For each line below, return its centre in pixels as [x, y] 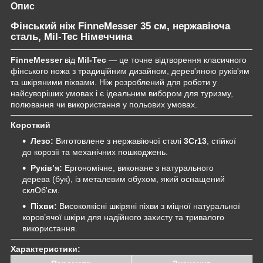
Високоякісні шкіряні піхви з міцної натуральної [149, 206]
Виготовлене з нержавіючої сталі [119, 141]
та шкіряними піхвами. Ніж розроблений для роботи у [114, 82]
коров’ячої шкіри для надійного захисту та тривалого [123, 217]
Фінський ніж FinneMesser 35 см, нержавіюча [120, 26]
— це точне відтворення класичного [176, 60]
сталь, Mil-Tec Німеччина [71, 36]
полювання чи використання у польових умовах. [104, 104]
